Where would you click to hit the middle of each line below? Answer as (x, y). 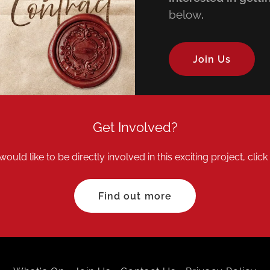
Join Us (212, 59)
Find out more (135, 196)
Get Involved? (135, 127)
